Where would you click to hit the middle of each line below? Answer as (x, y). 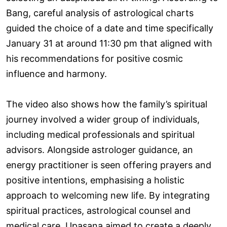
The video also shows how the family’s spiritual (107, 104)
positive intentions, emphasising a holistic (95, 180)
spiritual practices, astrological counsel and (98, 210)
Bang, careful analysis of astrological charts (100, 13)
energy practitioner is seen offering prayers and (109, 165)
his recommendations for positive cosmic (94, 58)
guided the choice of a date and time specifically (110, 28)
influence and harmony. (56, 73)
